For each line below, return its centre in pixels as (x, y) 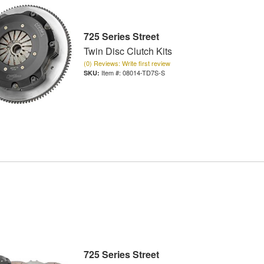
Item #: (112, 73)
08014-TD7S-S (143, 73)
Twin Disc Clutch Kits (128, 51)
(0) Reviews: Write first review (127, 63)
